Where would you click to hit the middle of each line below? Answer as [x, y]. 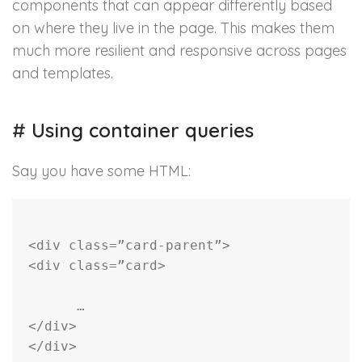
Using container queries [140, 130]
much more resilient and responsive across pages [179, 51]
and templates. [63, 74]
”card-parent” [170, 246]
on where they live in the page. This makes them [173, 28]
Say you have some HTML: [101, 171]
